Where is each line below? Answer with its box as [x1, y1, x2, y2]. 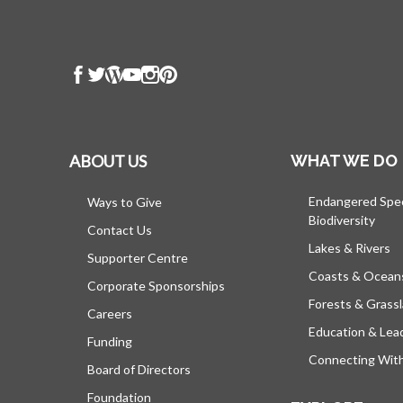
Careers [87, 306, 132, 321]
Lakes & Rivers [309, 240, 390, 255]
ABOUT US [69, 151, 147, 171]
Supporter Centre [87, 250, 188, 265]
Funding [87, 334, 132, 349]
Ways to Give [87, 194, 162, 210]
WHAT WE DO [291, 151, 398, 170]
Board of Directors [87, 362, 191, 377]
